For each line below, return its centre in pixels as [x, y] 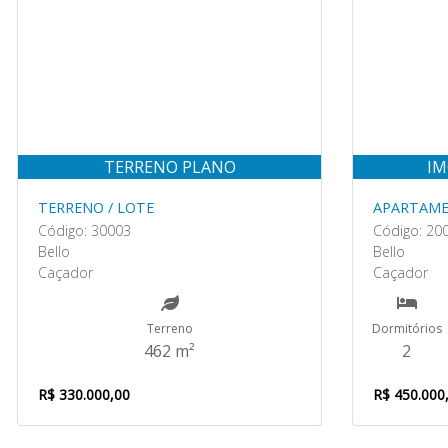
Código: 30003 [84, 230]
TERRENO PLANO [169, 167]
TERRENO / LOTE [96, 207]
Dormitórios [406, 328]
